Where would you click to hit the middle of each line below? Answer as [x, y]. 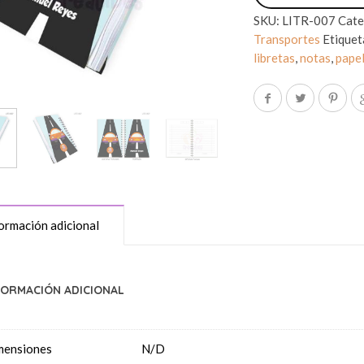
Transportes [287, 39]
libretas [275, 58]
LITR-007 [309, 20]
